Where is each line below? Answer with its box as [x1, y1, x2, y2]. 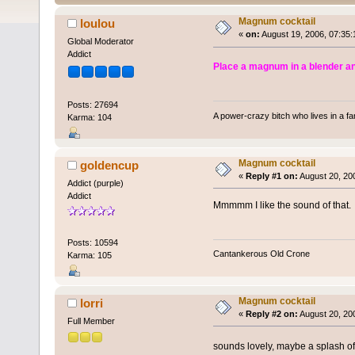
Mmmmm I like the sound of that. [212, 199, 351, 211]
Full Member [67, 315, 115, 326]
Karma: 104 [67, 112, 112, 122]
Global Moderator [67, 36, 134, 47]
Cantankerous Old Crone [212, 249, 310, 259]
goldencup [80, 158, 139, 172]
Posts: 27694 [67, 99, 118, 109]
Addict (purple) [67, 177, 124, 188]
